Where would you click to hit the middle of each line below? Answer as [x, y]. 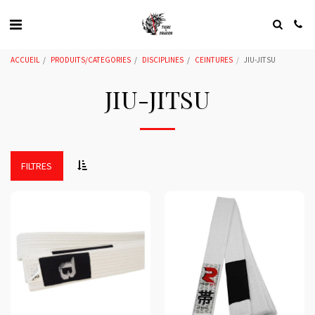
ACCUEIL [25, 60]
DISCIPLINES [163, 60]
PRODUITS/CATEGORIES [91, 60]
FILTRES [37, 166]
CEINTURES [214, 60]
